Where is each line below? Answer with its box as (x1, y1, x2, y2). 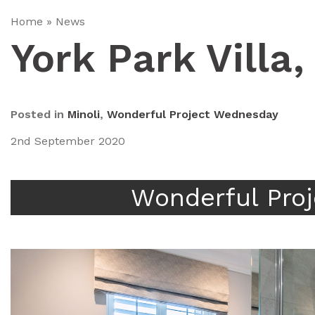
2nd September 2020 (11, 134, 125, 148)
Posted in (11, 108, 67, 121)
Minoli (67, 108, 100, 121)
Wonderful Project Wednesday (107, 108, 278, 121)
